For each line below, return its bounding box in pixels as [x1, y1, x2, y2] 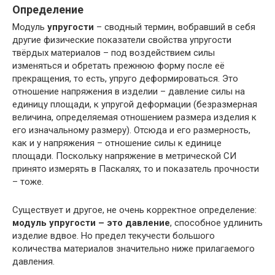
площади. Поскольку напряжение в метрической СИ [12, 150, 236, 161]
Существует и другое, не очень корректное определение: [12, 204, 257, 215]
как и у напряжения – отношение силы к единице [12, 137, 222, 149]
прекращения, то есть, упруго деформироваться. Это [12, 72, 238, 84]
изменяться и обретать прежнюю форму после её [12, 60, 225, 71]
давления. [12, 255, 55, 267]
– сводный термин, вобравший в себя [94, 21, 255, 33]
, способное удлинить [170, 217, 263, 228]
